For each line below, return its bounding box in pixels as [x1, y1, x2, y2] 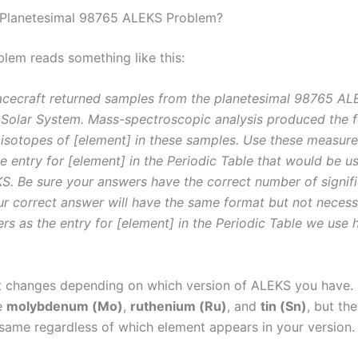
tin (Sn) [261, 297, 307, 314]
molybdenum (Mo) [6, 297, 123, 314]
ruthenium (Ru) [130, 297, 227, 314]
